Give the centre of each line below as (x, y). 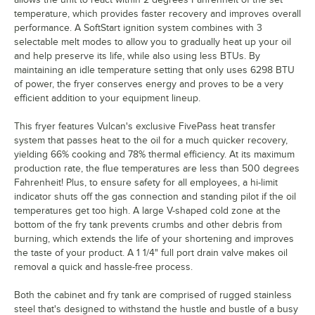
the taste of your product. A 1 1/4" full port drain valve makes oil (151, 252)
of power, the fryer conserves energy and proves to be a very (149, 84)
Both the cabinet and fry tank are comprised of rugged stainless (153, 295)
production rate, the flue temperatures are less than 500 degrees (157, 168)
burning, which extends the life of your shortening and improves (154, 238)
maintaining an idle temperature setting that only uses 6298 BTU (154, 70)
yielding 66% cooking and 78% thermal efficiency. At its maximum (154, 154)
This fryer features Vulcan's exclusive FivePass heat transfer (145, 126)
